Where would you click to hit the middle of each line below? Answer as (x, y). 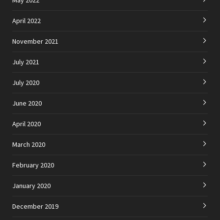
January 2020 (31, 185)
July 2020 (26, 82)
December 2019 (35, 206)
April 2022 (27, 20)
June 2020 (27, 103)
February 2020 (33, 165)
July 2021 (26, 62)
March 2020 (29, 144)
